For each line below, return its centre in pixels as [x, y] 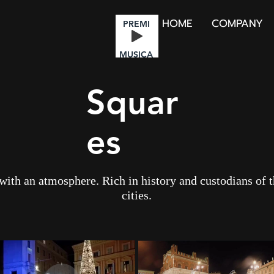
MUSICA [136, 54]
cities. [136, 195]
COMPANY [237, 23]
